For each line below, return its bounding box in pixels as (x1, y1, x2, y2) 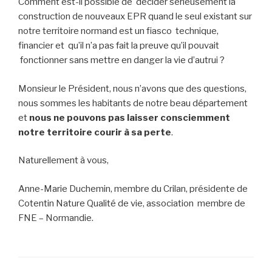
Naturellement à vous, (18, 155, 109, 166)
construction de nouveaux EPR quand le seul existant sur (18, 11, 252, 22)
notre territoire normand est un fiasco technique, (18, 25, 219, 37)
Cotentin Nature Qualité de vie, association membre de (18, 197, 245, 209)
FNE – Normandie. (18, 212, 93, 223)
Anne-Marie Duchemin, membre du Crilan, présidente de (18, 183, 248, 194)
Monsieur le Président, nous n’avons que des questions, (18, 83, 246, 94)
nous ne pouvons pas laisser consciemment (29, 112, 230, 123)
